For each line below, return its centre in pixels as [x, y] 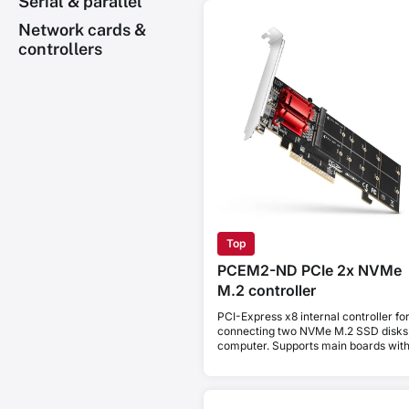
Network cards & [82, 30]
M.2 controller [266, 291]
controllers [60, 49]
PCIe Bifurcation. [260, 361]
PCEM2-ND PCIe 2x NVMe [309, 271]
